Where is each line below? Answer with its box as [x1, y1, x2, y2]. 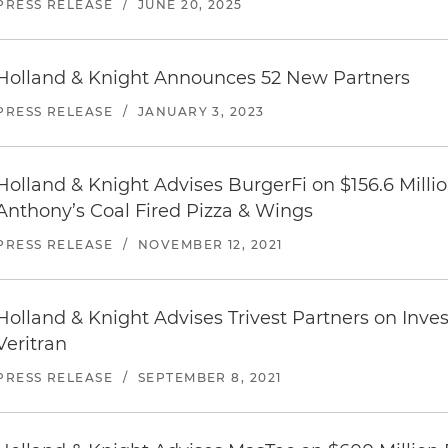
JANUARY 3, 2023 [137, 103, 265, 119]
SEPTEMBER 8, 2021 [137, 369, 282, 385]
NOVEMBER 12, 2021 [137, 236, 283, 252]
